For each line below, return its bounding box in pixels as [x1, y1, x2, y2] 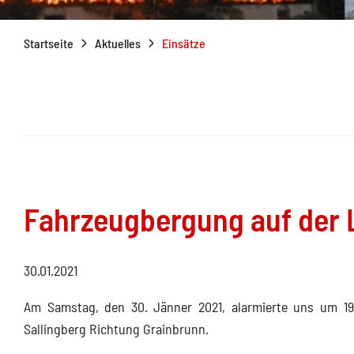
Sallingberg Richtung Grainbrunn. [24, 320, 209, 338]
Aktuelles [94, 36, 141, 51]
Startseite [24, 36, 73, 51]
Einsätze [161, 36, 205, 51]
